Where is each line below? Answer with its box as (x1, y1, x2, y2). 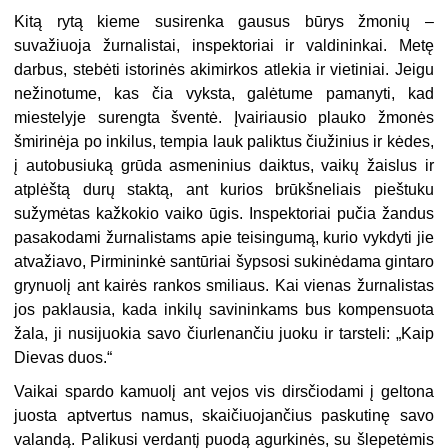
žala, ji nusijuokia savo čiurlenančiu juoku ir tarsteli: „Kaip (14, 324, 434, 342)
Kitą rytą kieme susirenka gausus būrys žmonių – (14, 12, 434, 30)
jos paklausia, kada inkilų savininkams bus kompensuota (14, 300, 434, 318)
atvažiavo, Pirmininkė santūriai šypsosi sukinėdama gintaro (14, 252, 434, 270)
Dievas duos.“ (14, 348, 113, 366)
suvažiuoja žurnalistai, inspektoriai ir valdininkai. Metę (14, 36, 434, 54)
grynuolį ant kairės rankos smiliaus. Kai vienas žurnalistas (14, 276, 434, 294)
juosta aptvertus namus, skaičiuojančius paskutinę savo (14, 406, 434, 424)
